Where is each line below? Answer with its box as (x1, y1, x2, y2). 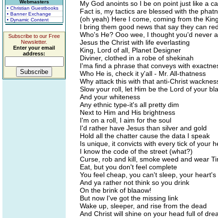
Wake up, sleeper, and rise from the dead (80, 202, 207, 210)
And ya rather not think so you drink (80, 179, 189, 186)
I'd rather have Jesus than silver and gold (80, 124, 207, 132)
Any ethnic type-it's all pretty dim (80, 101, 179, 109)
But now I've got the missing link (80, 194, 178, 202)
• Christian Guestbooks (7, 5, 58, 11)
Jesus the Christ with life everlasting (80, 38, 190, 46)
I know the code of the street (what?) (80, 147, 193, 155)
